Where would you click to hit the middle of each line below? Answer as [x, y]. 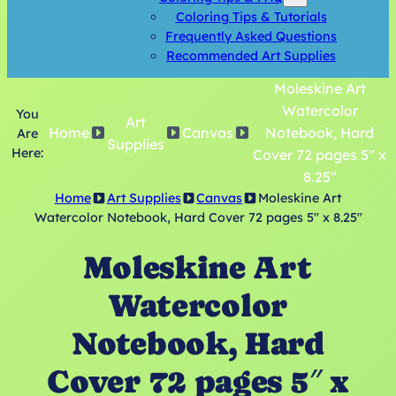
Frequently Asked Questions [251, 36]
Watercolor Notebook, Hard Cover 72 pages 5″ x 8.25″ [198, 218]
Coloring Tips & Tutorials [251, 16]
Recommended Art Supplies [251, 55]
